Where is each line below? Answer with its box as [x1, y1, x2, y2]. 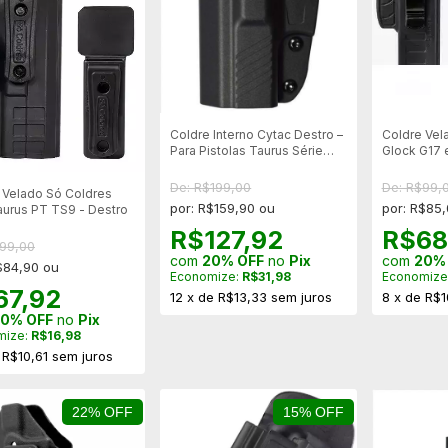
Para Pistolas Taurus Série [170, 143, 324, 159]
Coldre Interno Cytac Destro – [170, 127, 344, 143]
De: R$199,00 [170, 179, 252, 196]
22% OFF [71, 403, 133, 420]
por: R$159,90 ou [170, 200, 276, 217]
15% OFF [283, 403, 344, 420]
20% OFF [202, 252, 265, 270]
